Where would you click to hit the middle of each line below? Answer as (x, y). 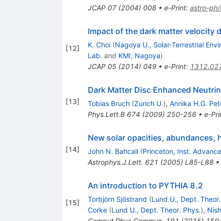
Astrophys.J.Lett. (115, 162)
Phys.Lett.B (106, 114)
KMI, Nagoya (139, 55)
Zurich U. (148, 103)
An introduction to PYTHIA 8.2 (145, 185)
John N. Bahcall (113, 151)
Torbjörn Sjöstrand (117, 199)
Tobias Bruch (109, 103)
